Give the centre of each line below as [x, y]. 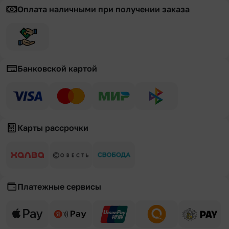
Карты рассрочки [53, 128]
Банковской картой [57, 68]
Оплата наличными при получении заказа [104, 9]
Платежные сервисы [59, 186]
